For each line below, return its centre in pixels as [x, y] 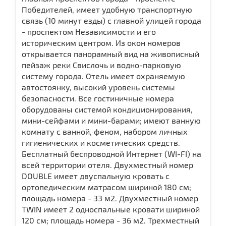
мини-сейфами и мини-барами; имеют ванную [111, 120]
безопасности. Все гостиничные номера [98, 98]
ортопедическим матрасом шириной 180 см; [106, 187]
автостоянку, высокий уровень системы [98, 87]
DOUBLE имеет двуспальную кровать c [96, 176]
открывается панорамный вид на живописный [110, 53]
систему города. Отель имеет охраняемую [103, 76]
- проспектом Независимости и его [89, 31]
